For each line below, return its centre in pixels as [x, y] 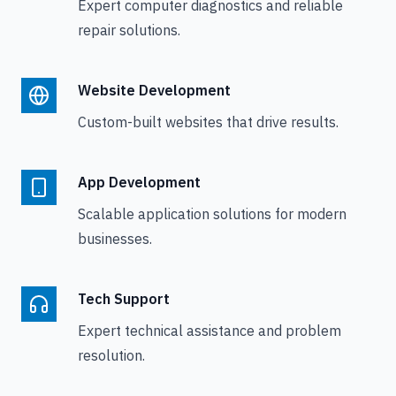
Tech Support [124, 299]
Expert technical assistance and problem [209, 331]
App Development [139, 182]
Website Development [154, 90]
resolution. [111, 355]
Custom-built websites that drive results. [208, 122]
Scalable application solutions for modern [212, 214]
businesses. [115, 239]
